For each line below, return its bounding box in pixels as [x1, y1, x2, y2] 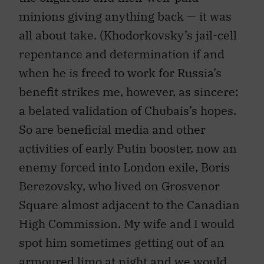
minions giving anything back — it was [19, 8, 232, 25]
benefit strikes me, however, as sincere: [19, 84, 239, 100]
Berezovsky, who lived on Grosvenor [19, 178, 220, 194]
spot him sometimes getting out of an [19, 235, 225, 251]
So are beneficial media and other [19, 121, 206, 138]
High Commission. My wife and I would [19, 216, 235, 232]
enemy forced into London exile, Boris [19, 159, 230, 176]
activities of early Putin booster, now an [19, 140, 237, 157]
